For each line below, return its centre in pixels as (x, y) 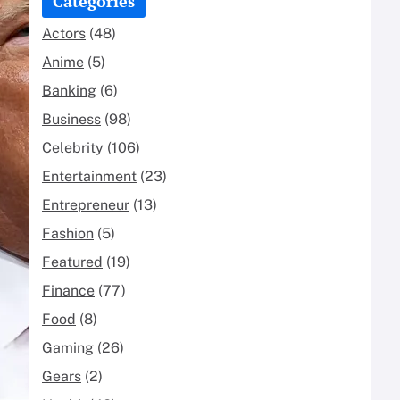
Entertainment (89, 176)
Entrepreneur (86, 204)
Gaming (68, 347)
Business (71, 119)
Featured (72, 262)
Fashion (68, 233)
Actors (64, 33)
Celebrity (73, 147)
